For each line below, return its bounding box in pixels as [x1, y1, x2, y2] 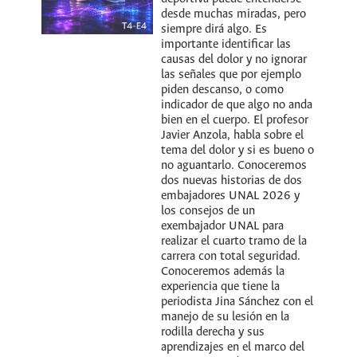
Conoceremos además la [161, 265, 285, 278]
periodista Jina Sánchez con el [161, 295, 314, 308]
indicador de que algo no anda [161, 98, 313, 112]
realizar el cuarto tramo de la [161, 234, 308, 248]
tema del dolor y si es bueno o [161, 143, 315, 157]
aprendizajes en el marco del [161, 340, 305, 354]
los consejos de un [161, 204, 256, 218]
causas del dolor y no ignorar [161, 53, 308, 66]
